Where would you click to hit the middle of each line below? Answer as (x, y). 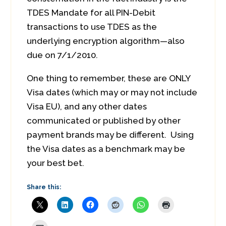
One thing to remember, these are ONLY (108, 78)
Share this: (44, 187)
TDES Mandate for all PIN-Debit (91, 13)
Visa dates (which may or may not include (112, 92)
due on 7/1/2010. (62, 55)
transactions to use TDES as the (92, 27)
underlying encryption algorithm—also (106, 41)
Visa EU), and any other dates (87, 106)
